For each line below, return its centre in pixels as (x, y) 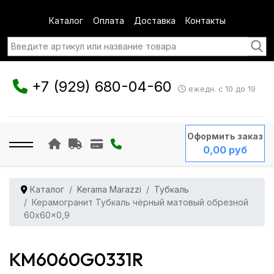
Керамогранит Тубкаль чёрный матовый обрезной (140, 202)
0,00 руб (225, 150)
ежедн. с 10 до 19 (220, 89)
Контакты (205, 20)
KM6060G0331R (76, 259)
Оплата (108, 20)
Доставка (154, 20)
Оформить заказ (225, 136)
